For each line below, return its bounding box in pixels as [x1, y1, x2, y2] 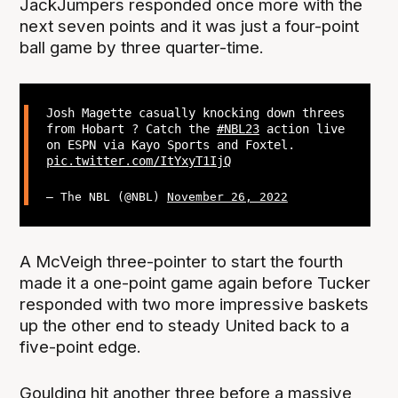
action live [259, 122, 345, 137]
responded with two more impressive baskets [20, 294, 370, 315]
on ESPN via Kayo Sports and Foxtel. [45, 138, 295, 153]
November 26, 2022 [166, 189, 288, 203]
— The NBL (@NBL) [45, 189, 167, 203]
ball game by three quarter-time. [20, 36, 265, 58]
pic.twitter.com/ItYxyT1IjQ [45, 154, 231, 169]
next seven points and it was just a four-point [20, 15, 360, 36]
